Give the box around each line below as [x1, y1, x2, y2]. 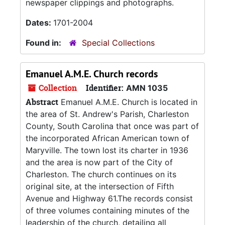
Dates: [26, 18, 53, 28]
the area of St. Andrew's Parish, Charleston [26, 109, 189, 119]
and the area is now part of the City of [26, 157, 173, 167]
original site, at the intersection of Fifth [26, 181, 174, 191]
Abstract [26, 96, 58, 107]
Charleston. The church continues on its [26, 169, 176, 179]
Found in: [26, 38, 63, 48]
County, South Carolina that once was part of [26, 121, 199, 131]
